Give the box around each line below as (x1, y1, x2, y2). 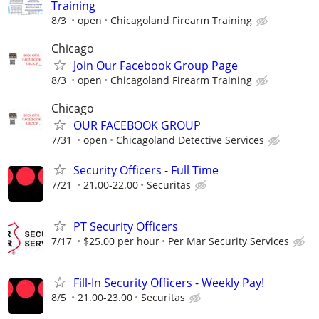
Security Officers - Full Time (73, 162, 219, 178)
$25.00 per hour (83, 234, 159, 248)
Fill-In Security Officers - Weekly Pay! (73, 274, 264, 291)
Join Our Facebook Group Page (73, 58, 238, 74)
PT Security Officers (73, 218, 178, 234)
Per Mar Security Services (168, 234, 289, 248)
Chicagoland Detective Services (116, 133, 264, 147)
